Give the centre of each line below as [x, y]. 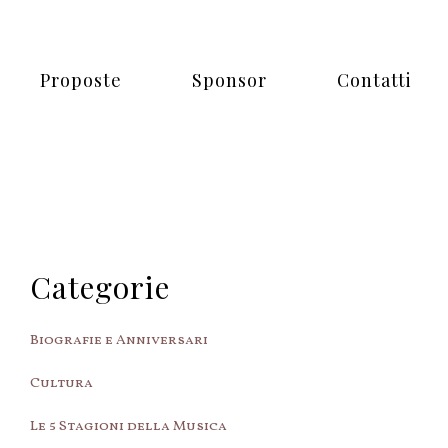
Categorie [99, 287]
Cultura [61, 383]
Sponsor [229, 80]
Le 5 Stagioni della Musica [128, 426]
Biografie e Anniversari [118, 340]
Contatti [374, 80]
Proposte [81, 80]
